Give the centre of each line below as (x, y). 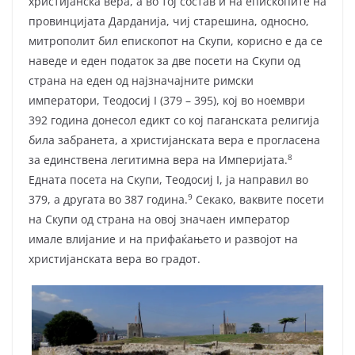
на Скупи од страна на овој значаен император (159, 219)
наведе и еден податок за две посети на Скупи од (164, 61)
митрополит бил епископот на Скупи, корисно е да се (176, 41)
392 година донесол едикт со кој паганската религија (174, 120)
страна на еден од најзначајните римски (141, 81)
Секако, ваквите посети (258, 200)
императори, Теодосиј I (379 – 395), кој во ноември (167, 101)
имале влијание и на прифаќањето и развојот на (163, 239)
